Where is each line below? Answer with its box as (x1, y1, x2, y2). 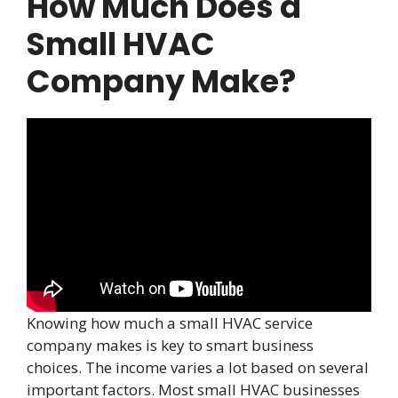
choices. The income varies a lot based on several (27, 356, 369, 378)
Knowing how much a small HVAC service (27, 312, 313, 333)
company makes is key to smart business (27, 334, 314, 355)
